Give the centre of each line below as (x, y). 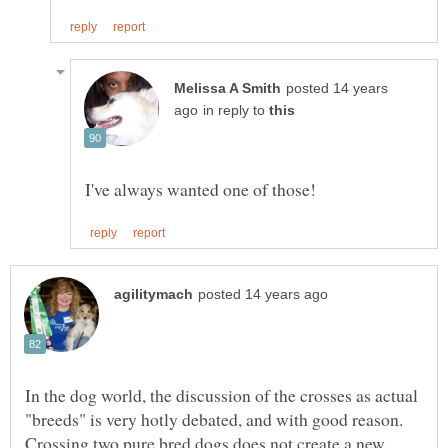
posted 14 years (337, 88)
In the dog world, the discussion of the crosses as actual (221, 394)
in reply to (236, 110)
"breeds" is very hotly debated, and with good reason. (217, 418)
